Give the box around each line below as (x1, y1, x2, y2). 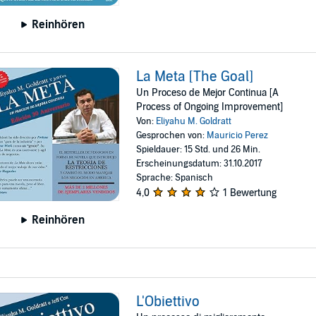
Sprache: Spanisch (136, 171, 214, 183)
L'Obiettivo (136, 293, 200, 310)
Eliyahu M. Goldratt (156, 115, 232, 127)
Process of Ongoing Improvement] (136, 100, 284, 113)
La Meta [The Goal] (136, 68, 254, 85)
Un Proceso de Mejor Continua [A (136, 86, 279, 99)
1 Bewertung (223, 186, 277, 199)
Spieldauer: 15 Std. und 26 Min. (136, 143, 261, 155)
